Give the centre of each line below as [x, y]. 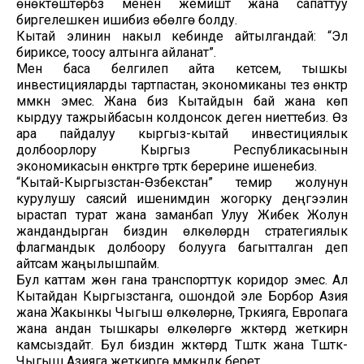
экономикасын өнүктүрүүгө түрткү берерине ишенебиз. [167, 166]
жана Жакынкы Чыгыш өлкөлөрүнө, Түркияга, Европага [182, 312]
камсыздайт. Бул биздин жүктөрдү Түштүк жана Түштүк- [182, 344]
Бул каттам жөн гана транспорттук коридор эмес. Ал [182, 279]
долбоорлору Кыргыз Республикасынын [182, 149]
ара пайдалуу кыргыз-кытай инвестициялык [182, 133]
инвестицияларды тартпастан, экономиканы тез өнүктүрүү [182, 84]
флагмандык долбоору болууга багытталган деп [182, 247]
